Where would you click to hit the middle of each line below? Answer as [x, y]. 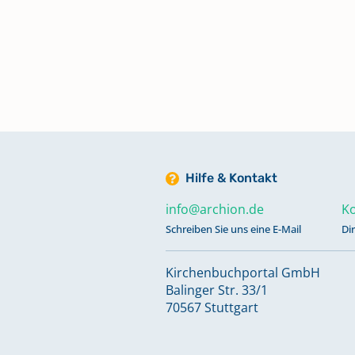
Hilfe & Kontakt [231, 178]
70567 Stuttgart [212, 307]
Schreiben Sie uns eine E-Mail [233, 229]
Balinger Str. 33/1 [217, 290]
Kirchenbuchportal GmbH [243, 273]
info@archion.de [215, 209]
